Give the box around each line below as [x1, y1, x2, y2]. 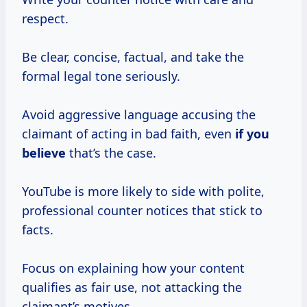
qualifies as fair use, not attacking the [22, 278, 242, 295]
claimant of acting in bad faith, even [22, 125, 235, 142]
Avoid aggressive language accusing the [22, 106, 256, 123]
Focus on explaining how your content [22, 259, 245, 276]
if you [235, 125, 269, 142]
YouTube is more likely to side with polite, [22, 182, 265, 199]
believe [22, 144, 66, 161]
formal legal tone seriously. [22, 67, 180, 84]
